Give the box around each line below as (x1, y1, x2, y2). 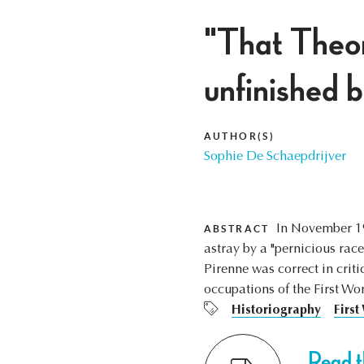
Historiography (231, 304, 321, 318)
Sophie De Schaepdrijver (203, 150, 346, 164)
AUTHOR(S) (203, 131, 275, 142)
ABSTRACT (203, 223, 270, 235)
